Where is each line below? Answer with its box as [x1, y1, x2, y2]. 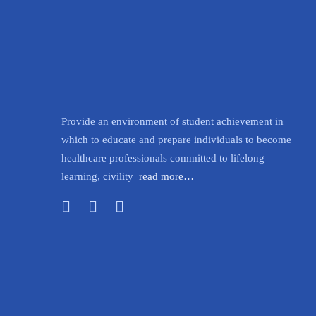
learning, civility [61, 171, 139, 182]
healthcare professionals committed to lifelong [61, 152, 265, 164]
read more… [139, 171, 194, 182]
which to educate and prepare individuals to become [61, 134, 291, 145]
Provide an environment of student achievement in [61, 116, 284, 127]
